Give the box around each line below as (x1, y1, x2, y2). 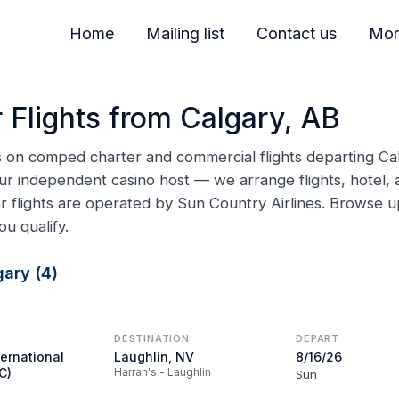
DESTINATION (114, 332, 190, 345)
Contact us (256, 24, 338, 43)
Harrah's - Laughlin (114, 365, 212, 379)
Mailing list (146, 24, 225, 43)
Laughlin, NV (114, 349, 195, 364)
